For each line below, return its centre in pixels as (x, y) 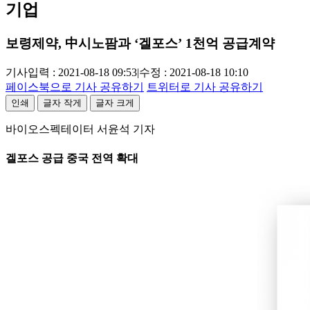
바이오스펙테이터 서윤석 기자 (80, 129)
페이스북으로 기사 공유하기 (75, 87)
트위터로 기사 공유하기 (205, 87)
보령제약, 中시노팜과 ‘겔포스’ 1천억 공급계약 (140, 44)
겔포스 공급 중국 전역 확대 (72, 158)
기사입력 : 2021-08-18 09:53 (71, 72)
